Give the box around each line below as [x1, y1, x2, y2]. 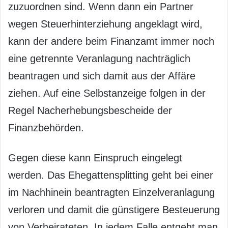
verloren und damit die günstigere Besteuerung [8, 204, 220, 215]
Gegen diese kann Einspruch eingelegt [8, 152, 182, 163]
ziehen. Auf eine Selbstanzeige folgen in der [8, 87, 206, 99]
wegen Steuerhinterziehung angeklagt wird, [8, 18, 203, 30]
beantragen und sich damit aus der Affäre [8, 70, 195, 81]
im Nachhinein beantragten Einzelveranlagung [8, 186, 215, 198]
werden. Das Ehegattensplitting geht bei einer [8, 169, 213, 181]
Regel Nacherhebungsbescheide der [8, 104, 172, 116]
